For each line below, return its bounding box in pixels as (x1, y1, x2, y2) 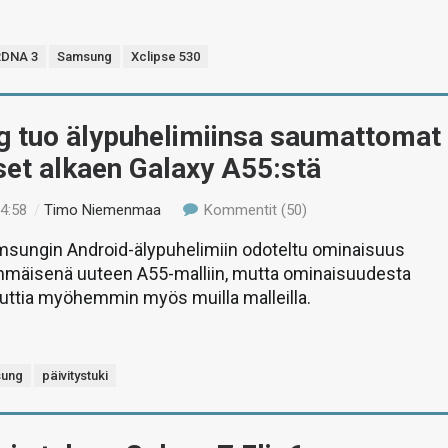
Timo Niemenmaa (44, 200, 162, 219)
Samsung (57, 48, 113, 64)
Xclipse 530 (131, 48, 201, 64)
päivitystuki (42, 367, 109, 383)
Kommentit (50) (199, 200, 307, 219)
